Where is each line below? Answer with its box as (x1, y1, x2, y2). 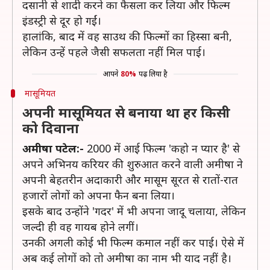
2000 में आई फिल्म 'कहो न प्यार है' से (84, 141, 240, 155)
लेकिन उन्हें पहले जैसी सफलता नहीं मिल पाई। (22, 45, 206, 59)
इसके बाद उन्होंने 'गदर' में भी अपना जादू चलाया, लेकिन (22, 204, 246, 218)
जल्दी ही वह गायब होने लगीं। (22, 219, 139, 234)
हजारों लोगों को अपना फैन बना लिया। (22, 188, 175, 202)
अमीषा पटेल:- (22, 141, 84, 155)
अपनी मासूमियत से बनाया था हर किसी (22, 103, 230, 121)
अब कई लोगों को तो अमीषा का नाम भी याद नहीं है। (22, 251, 231, 265)
